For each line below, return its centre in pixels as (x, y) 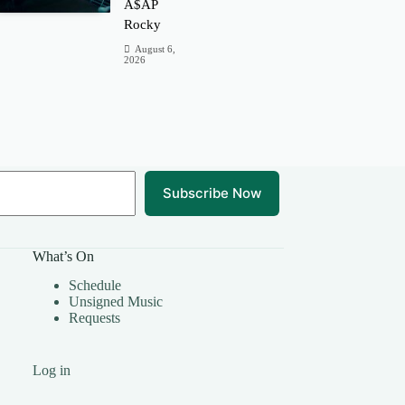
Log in (52, 371)
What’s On (64, 256)
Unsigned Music (116, 302)
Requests (95, 318)
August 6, (155, 49)
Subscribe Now (212, 193)
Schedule (95, 286)
